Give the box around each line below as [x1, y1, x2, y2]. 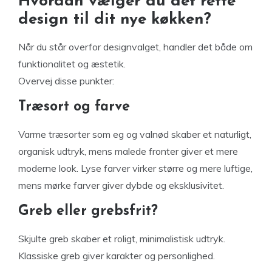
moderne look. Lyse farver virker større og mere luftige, [18, 161, 253, 174]
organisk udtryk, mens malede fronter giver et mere [18, 144, 238, 157]
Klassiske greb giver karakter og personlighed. [18, 249, 215, 262]
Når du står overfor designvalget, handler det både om [18, 40, 253, 53]
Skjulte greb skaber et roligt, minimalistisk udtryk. [18, 232, 225, 245]
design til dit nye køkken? [18, 11, 211, 28]
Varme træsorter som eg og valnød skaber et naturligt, [18, 127, 251, 140]
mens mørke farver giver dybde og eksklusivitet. [18, 178, 224, 191]
